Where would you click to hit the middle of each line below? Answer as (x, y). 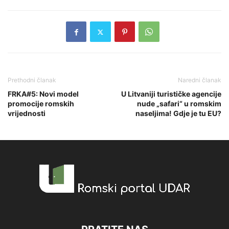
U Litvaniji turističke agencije (171, 94)
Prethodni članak (32, 80)
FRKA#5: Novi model (43, 94)
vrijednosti (27, 113)
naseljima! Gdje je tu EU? (178, 113)
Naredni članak (200, 80)
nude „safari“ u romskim (179, 104)
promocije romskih (41, 104)
